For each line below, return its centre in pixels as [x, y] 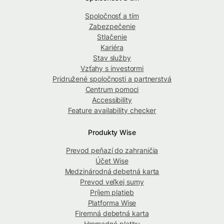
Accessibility [112, 99]
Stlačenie [112, 36]
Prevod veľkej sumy [112, 181]
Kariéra [112, 47]
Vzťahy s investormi [112, 68]
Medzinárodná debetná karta [112, 171]
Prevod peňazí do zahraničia [112, 150]
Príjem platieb [112, 192]
